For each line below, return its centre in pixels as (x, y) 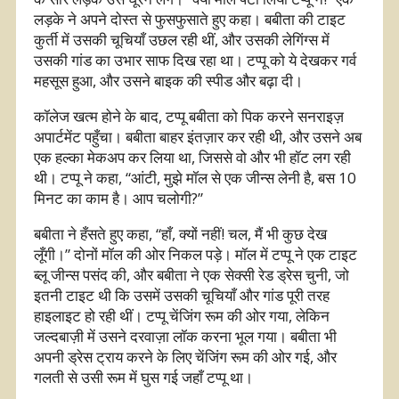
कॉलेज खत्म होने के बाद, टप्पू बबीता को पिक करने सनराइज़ (189, 116)
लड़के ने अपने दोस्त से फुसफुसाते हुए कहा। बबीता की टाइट (190, 19)
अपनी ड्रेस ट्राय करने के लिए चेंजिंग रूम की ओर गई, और (185, 356)
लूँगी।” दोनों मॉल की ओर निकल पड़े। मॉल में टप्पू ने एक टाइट (195, 254)
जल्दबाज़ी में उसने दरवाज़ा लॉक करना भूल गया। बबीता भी (185, 336)
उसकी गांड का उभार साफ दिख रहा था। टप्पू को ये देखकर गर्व (195, 60)
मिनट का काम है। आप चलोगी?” (118, 198)
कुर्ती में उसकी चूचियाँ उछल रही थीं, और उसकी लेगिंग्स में (182, 39)
